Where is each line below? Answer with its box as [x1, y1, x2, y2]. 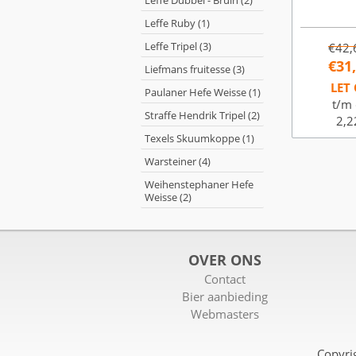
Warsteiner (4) [145, 154, 211, 168]
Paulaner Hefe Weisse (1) [145, 85, 261, 99]
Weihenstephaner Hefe [145, 177, 253, 192]
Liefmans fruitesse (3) [145, 62, 245, 76]
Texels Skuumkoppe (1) [145, 131, 254, 145]
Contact [204, 271, 246, 288]
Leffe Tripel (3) [145, 39, 211, 53]
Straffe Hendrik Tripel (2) [145, 108, 260, 122]
